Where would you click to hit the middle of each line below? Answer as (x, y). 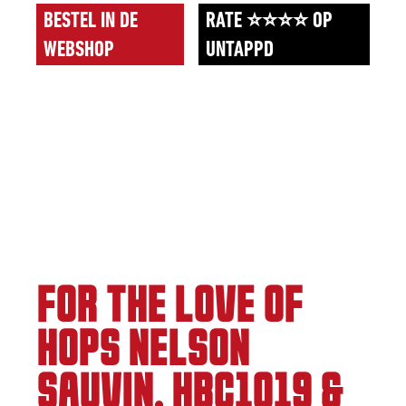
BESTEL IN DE (91, 22)
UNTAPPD (239, 51)
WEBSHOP (79, 51)
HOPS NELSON (143, 351)
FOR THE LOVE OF (169, 308)
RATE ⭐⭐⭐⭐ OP (269, 22)
